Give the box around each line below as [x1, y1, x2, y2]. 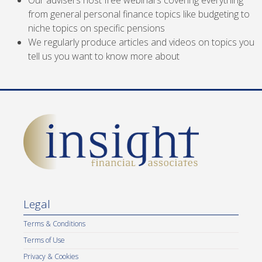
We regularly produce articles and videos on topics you [28, 36, 254, 49]
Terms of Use [23, 235, 65, 245]
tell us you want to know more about [28, 50, 180, 63]
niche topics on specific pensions [28, 22, 165, 35]
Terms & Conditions [23, 218, 85, 229]
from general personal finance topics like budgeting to [28, 8, 250, 21]
